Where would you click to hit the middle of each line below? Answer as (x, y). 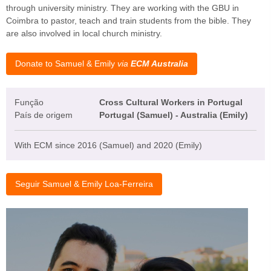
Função (29, 103)
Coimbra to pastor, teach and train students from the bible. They (129, 21)
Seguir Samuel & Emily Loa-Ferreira (84, 184)
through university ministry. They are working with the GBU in (122, 8)
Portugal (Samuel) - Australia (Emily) (174, 115)
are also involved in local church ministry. (84, 34)
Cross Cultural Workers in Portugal (171, 103)
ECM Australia (159, 64)
